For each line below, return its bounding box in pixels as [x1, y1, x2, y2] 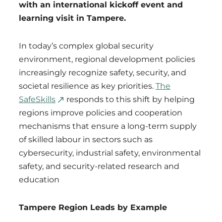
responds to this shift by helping [64, 95, 195, 104]
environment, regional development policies [19, 55, 195, 64]
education [19, 175, 59, 184]
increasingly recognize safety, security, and [19, 68, 186, 77]
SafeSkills [19, 95, 55, 104]
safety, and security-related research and [19, 162, 179, 171]
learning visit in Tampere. [19, 13, 126, 23]
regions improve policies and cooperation [19, 108, 182, 117]
